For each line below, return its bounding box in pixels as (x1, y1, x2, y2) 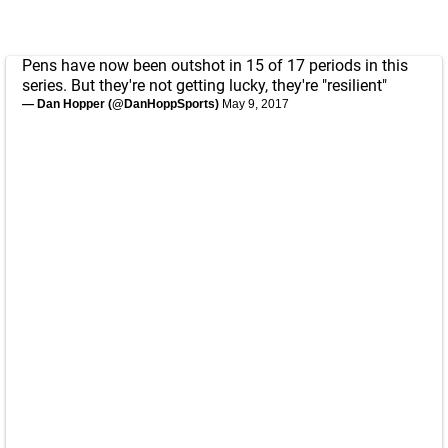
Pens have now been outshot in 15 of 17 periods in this (22, 56, 408, 76)
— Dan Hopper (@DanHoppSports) (22, 97, 222, 112)
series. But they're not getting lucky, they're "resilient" (22, 76, 387, 96)
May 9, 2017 (222, 97, 289, 112)
